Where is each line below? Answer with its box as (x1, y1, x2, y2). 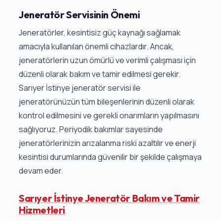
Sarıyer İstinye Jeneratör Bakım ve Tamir (18, 192, 200, 205)
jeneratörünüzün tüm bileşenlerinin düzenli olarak (18, 96, 194, 108)
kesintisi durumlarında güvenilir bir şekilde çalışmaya (18, 151, 202, 163)
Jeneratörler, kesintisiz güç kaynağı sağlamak (18, 27, 181, 38)
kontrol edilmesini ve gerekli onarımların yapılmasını (18, 110, 199, 121)
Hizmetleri (18, 204, 65, 217)
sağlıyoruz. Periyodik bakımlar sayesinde (18, 124, 163, 135)
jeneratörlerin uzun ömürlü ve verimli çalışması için (18, 55, 196, 66)
